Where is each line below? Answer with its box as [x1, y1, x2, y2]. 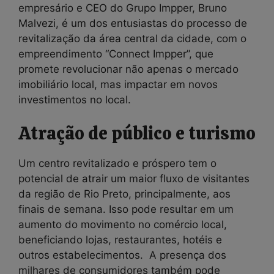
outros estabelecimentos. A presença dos [18, 249, 226, 261]
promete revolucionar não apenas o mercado [18, 62, 239, 75]
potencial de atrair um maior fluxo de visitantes [18, 172, 250, 185]
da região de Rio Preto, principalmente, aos [18, 188, 231, 200]
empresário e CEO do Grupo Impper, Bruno [18, 1, 227, 14]
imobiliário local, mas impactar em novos [18, 78, 218, 91]
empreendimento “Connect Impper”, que [18, 47, 213, 60]
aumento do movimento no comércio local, [18, 218, 227, 231]
